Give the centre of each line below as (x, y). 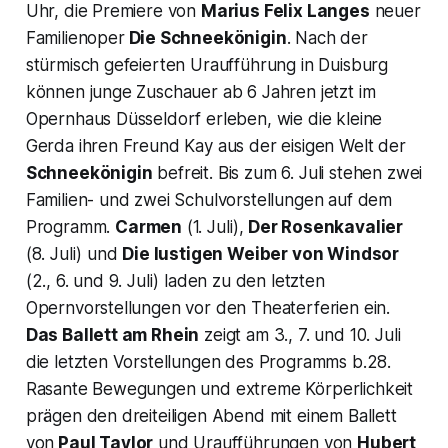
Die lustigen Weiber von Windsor (261, 253)
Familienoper (75, 37)
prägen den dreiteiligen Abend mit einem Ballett (211, 415)
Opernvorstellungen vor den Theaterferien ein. (208, 307)
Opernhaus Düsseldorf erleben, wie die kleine (204, 118)
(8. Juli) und (74, 253)
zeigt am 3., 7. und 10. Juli (300, 334)
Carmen (148, 226)
